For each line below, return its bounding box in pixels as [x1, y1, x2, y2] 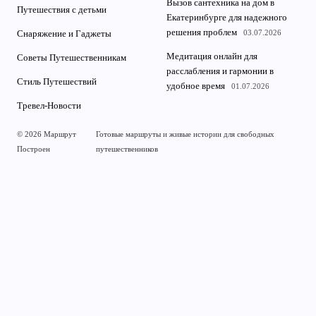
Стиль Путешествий [17, 77, 97, 87]
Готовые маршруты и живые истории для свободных [96, 130, 275, 139]
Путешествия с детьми [17, 5, 107, 16]
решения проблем [166, 28, 237, 38]
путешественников [96, 145, 159, 154]
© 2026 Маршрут [17, 130, 76, 139]
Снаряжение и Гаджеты [17, 29, 111, 39]
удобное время [166, 81, 225, 92]
